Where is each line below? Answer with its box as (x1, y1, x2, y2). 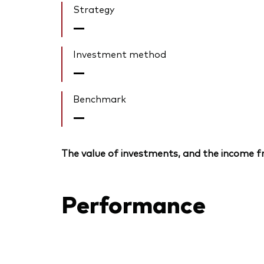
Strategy (73, 2, 114, 16)
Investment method (73, 47, 166, 61)
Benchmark (73, 92, 126, 105)
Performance (61, 186, 206, 219)
